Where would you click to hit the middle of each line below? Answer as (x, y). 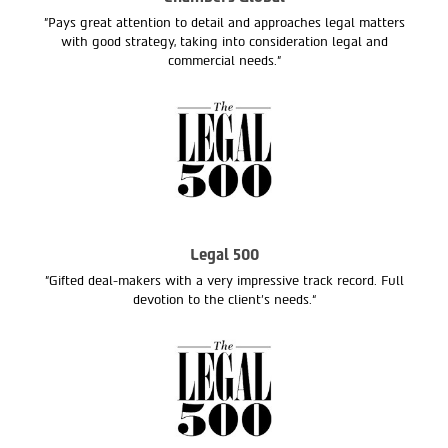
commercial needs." (224, 61)
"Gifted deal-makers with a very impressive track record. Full (224, 281)
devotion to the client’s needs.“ (224, 300)
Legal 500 (224, 255)
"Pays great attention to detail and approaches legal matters (224, 23)
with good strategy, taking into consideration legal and (224, 42)
